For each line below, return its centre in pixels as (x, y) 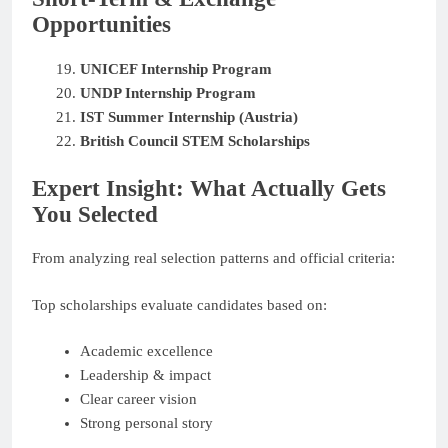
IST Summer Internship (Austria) (188, 117)
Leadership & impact (145, 375)
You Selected (95, 214)
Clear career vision (138, 399)
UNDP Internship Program (167, 93)
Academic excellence (146, 351)
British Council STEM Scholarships (194, 141)
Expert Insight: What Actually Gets (209, 188)
